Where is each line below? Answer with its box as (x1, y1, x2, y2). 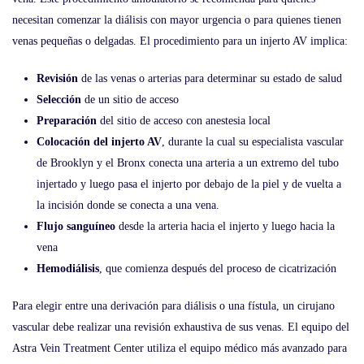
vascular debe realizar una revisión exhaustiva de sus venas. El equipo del (12, 321, 349, 333)
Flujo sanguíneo (37, 220, 115, 232)
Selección (37, 93, 81, 106)
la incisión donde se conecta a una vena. (37, 199, 219, 211)
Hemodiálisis (37, 262, 99, 275)
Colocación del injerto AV (37, 136, 162, 148)
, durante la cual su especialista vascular (162, 136, 344, 148)
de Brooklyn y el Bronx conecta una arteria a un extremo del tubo (37, 157, 339, 169)
